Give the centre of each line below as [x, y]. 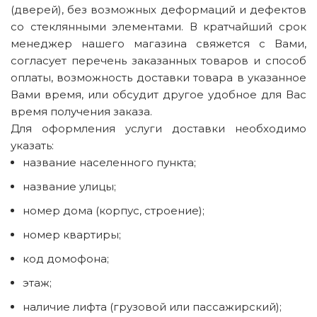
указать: [32, 145]
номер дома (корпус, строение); [114, 211]
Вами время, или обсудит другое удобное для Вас [158, 94]
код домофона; [66, 259]
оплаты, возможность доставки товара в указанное [158, 77]
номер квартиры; [72, 235]
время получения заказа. [81, 111]
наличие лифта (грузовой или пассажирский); [152, 307]
